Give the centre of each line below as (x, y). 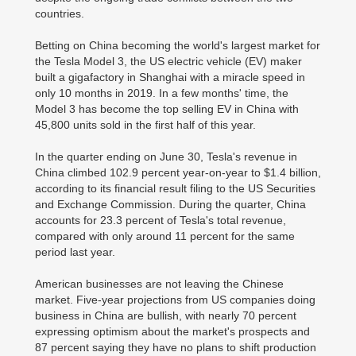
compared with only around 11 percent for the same (165, 236)
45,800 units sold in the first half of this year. (145, 124)
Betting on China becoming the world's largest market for (178, 45)
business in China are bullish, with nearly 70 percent (166, 315)
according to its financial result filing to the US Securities (175, 188)
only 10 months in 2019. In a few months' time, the (162, 93)
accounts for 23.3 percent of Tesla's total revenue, (161, 220)
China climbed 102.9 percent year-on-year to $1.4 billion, (178, 172)
